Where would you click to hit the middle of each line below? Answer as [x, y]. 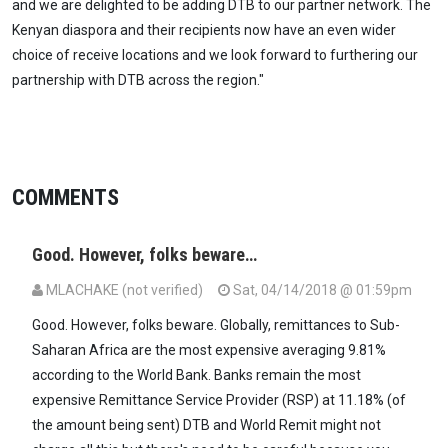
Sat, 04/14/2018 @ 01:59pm [321, 290]
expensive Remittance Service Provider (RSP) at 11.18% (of [219, 400]
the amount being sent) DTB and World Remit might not [206, 425]
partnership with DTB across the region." [138, 79]
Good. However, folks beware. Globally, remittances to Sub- [216, 325]
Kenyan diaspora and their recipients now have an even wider [204, 29]
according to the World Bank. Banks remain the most [196, 375]
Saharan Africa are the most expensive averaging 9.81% [209, 350]
